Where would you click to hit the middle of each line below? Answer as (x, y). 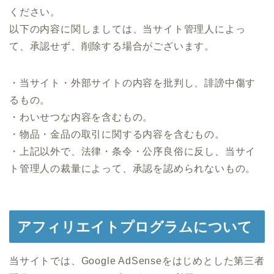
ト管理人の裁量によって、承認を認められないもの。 (133, 168)
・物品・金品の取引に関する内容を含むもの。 (117, 134)
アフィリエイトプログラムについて (135, 227)
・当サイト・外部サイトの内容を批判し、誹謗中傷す (133, 83)
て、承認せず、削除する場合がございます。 (112, 46)
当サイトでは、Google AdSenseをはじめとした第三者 (137, 261)
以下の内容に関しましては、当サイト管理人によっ (128, 29)
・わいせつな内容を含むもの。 (81, 117)
